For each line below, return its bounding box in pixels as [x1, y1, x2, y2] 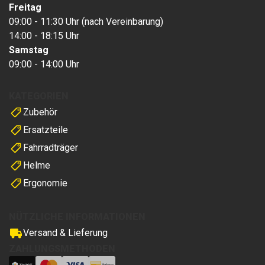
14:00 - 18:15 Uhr [9, 30, 79, 41]
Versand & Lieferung [23, 227, 108, 238]
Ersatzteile [23, 124, 68, 135]
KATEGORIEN [9, 91, 69, 102]
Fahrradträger [23, 142, 78, 153]
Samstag [9, 44, 49, 56]
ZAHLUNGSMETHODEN [9, 243, 115, 254]
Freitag [9, 2, 41, 13]
